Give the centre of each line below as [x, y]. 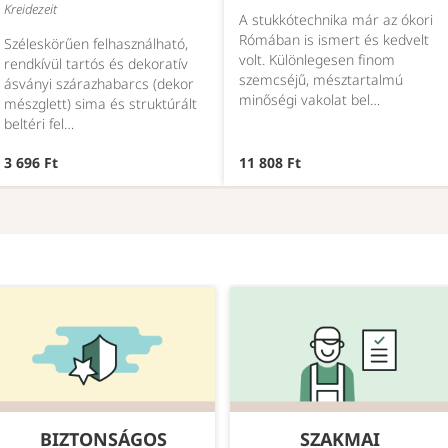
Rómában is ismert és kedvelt [334, 40]
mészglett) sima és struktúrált [100, 104]
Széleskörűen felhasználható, [96, 44]
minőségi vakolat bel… [309, 100]
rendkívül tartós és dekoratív [96, 64]
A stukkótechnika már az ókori [336, 20]
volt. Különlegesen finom [317, 60]
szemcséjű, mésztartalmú [321, 80]
